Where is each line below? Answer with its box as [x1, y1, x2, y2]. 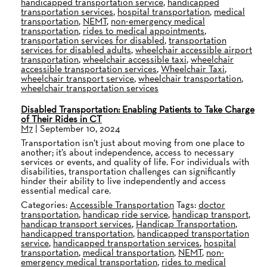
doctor [198, 198, 225, 211]
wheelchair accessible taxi [83, 53, 187, 66]
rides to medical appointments [83, 24, 204, 37]
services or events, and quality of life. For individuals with [21, 156, 249, 168]
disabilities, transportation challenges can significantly [21, 165, 235, 178]
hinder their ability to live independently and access [21, 175, 226, 187]
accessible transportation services [21, 63, 157, 75]
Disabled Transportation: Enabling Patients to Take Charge [21, 103, 254, 116]
